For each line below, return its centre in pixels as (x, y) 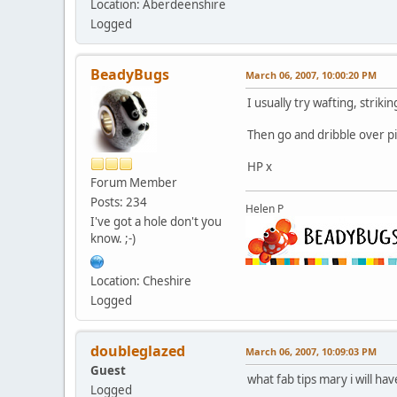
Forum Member (134, 182)
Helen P (265, 208)
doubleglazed (138, 350)
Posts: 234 (119, 202)
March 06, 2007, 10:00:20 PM (311, 74)
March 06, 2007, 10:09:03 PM (311, 351)
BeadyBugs (130, 74)
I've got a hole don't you (156, 221)
